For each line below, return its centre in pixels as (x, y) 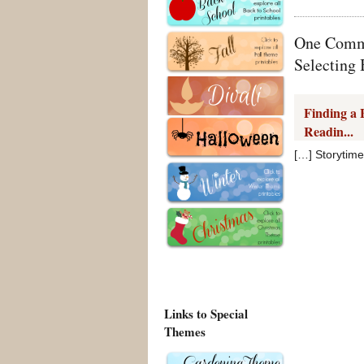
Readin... (329, 132)
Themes (185, 332)
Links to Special (206, 314)
